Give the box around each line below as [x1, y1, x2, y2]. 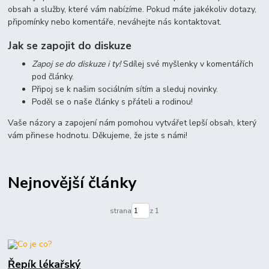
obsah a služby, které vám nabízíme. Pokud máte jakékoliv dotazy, [8, 4, 257, 16]
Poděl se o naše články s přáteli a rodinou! [32, 95, 193, 107]
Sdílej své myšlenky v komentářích [121, 58, 254, 70]
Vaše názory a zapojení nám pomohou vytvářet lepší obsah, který [8, 116, 257, 128]
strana [109, 205, 131, 216]
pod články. [32, 70, 74, 82]
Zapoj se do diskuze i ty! [32, 58, 121, 70]
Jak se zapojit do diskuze [8, 38, 132, 53]
